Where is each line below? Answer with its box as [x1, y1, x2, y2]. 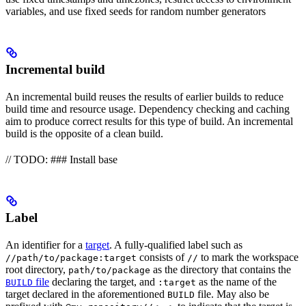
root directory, [5, 264, 68, 276]
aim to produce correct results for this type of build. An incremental [5, 115, 293, 128]
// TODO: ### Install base [5, 154, 117, 166]
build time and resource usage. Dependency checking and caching [5, 103, 290, 115]
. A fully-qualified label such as [109, 239, 242, 251]
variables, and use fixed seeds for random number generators [5, 5, 266, 18]
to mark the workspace [198, 251, 298, 264]
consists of [137, 251, 187, 264]
